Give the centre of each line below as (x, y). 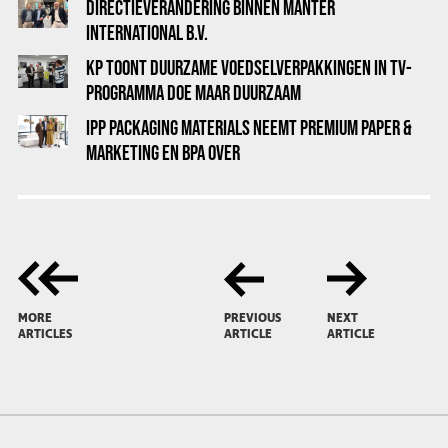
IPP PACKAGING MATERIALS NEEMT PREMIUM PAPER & (249, 127)
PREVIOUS (252, 318)
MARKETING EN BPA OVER (163, 152)
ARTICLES (45, 334)
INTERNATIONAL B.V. (147, 32)
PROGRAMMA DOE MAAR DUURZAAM (193, 92)
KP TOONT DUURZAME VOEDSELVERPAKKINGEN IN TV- (249, 67)
